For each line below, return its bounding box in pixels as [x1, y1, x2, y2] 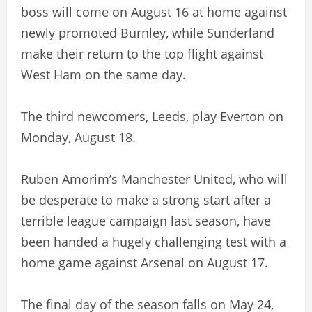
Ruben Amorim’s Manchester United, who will [21, 170, 288, 187]
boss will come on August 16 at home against [21, 3, 287, 20]
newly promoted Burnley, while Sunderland [21, 24, 274, 41]
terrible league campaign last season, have [21, 212, 271, 229]
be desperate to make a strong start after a [21, 191, 271, 208]
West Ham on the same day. [21, 65, 186, 83]
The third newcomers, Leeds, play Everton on [21, 107, 283, 125]
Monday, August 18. [21, 128, 136, 146]
